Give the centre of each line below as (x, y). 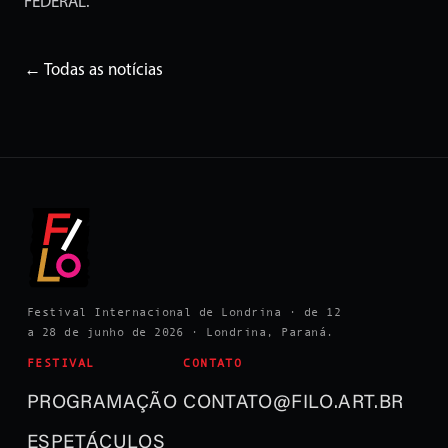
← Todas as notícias (93, 70)
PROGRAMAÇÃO (102, 403)
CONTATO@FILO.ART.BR (293, 403)
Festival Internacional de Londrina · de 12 (184, 311)
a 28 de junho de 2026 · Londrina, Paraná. (180, 331)
